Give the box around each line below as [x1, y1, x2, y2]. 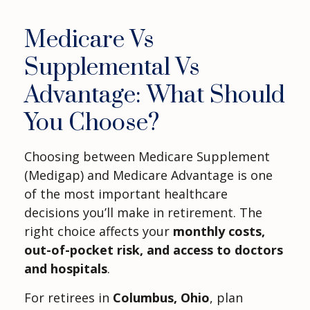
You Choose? [24, 109, 159, 138]
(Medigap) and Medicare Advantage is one [24, 167, 273, 184]
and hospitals [24, 260, 107, 277]
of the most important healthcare [24, 185, 228, 203]
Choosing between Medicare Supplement [24, 148, 270, 165]
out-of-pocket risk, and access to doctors [24, 241, 283, 259]
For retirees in [24, 289, 113, 307]
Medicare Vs [24, 26, 154, 55]
